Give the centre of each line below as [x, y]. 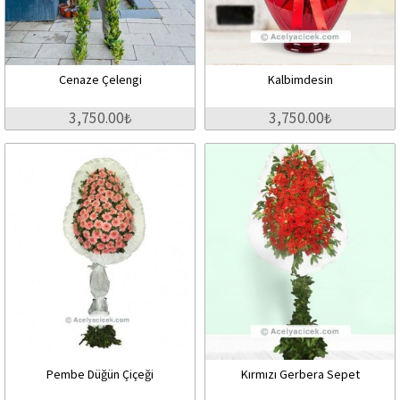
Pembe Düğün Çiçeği [100, 374]
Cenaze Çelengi [100, 79]
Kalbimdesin [300, 79]
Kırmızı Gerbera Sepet [300, 374]
